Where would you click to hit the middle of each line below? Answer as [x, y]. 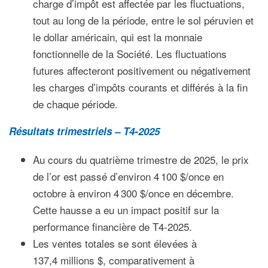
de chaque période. [75, 104]
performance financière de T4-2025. [112, 226]
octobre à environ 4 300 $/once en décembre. [133, 193]
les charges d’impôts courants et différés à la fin [140, 87]
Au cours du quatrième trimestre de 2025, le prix [141, 159]
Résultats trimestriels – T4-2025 [84, 131]
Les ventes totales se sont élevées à [115, 243]
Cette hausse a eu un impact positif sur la [126, 210]
